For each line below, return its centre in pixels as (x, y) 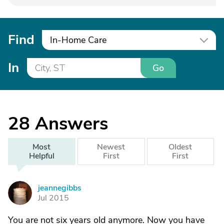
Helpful (41, 156)
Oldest (180, 147)
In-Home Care (78, 40)
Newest (111, 147)
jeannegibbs (60, 188)
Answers (71, 124)
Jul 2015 (53, 198)
